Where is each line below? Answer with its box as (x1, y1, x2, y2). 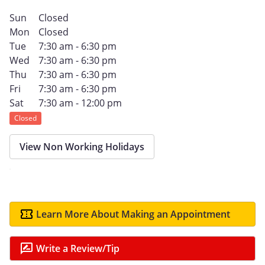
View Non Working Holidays (20, 140, 144, 153)
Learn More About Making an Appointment (36, 207, 230, 221)
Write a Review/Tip (36, 241, 119, 255)
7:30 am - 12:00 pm (38, 96, 122, 109)
